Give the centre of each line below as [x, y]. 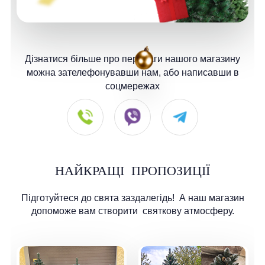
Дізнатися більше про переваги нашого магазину [132, 59]
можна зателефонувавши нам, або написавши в [132, 73]
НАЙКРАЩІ [91, 171]
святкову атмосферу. [187, 211]
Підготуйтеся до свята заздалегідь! [99, 198]
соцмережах [132, 86]
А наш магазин [210, 198]
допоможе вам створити [85, 211]
